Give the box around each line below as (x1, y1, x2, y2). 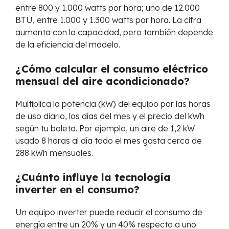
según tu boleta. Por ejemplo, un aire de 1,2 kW (15, 123, 195, 133)
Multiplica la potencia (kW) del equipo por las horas (15, 99, 211, 109)
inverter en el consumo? (15, 183, 140, 196)
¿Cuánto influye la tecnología (15, 171, 171, 184)
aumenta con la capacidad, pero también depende (15, 27, 213, 37)
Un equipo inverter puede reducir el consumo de (15, 207, 202, 217)
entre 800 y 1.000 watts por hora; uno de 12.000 (15, 3, 200, 13)
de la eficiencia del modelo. (15, 39, 120, 50)
